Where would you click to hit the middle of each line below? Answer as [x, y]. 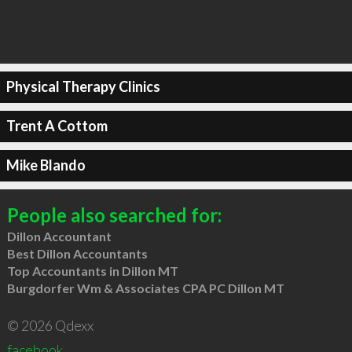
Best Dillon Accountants [77, 253]
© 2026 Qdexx [50, 325]
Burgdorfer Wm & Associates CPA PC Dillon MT [145, 288]
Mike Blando [46, 165]
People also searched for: [114, 214]
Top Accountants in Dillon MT [92, 270]
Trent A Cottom [57, 126]
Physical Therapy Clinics [83, 86]
